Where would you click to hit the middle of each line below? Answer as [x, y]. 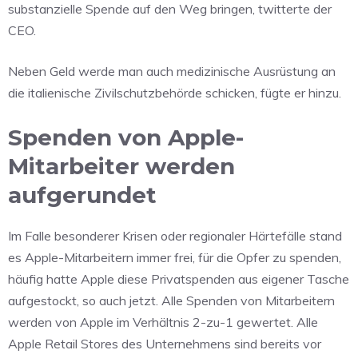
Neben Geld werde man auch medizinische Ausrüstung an [172, 71]
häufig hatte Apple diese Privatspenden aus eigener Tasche [179, 278]
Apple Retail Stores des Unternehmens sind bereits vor [165, 343]
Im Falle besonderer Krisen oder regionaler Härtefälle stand [175, 235]
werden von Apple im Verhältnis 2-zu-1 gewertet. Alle [163, 322]
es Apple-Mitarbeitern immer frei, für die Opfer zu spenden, [175, 257]
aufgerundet [82, 195]
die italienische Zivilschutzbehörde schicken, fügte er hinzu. [175, 92]
